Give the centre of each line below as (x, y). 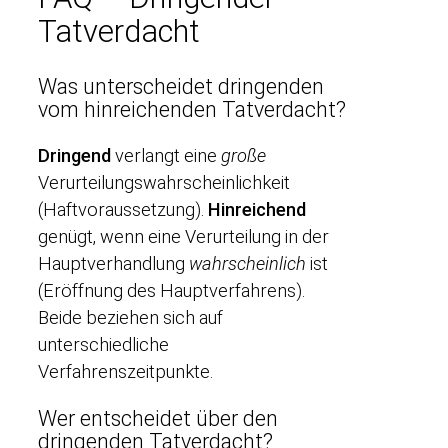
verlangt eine (166, 156)
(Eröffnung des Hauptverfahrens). (171, 291)
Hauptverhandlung (113, 264)
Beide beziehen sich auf (130, 318)
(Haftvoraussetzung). (123, 210)
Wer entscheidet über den (158, 418)
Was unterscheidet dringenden (181, 86)
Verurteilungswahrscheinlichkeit (164, 183)
